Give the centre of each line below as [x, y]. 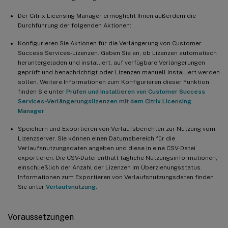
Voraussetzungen [41, 217]
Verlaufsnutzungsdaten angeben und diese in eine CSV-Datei [107, 148]
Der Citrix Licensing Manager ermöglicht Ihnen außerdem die [107, 16]
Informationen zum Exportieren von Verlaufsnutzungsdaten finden [116, 177]
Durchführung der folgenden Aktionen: [75, 25]
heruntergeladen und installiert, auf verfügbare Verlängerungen [111, 62]
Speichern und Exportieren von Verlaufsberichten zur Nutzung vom [117, 129]
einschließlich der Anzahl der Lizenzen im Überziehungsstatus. [110, 167]
